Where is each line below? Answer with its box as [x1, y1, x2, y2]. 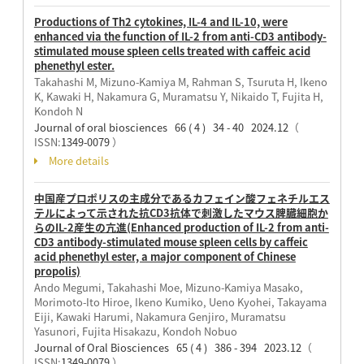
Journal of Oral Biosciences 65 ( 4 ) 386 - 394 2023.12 [33, 339, 301, 355]
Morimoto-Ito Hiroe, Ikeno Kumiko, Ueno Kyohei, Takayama [33, 293, 327, 310]
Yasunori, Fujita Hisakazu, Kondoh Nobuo [33, 323, 237, 339]
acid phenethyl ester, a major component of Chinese [33, 248, 296, 264]
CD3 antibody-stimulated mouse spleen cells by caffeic [33, 233, 308, 249]
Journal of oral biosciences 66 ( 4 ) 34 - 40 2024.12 [33, 119, 288, 135]
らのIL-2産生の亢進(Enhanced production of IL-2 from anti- [33, 219, 329, 235]
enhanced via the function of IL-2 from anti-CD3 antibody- [33, 28, 327, 44]
